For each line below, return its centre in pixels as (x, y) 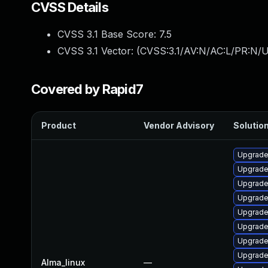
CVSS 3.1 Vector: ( (99, 51)
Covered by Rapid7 (87, 89)
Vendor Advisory (179, 125)
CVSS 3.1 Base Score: (108, 34)
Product (59, 125)
